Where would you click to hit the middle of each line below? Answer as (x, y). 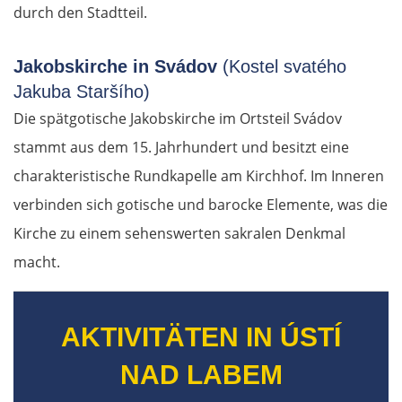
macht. (37, 262)
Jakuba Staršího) (82, 92)
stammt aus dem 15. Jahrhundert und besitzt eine (181, 148)
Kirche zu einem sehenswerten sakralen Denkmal (179, 234)
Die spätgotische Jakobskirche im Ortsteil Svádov (178, 119)
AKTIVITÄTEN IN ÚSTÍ (201, 337)
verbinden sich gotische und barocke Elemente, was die (201, 205)
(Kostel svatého (282, 67)
